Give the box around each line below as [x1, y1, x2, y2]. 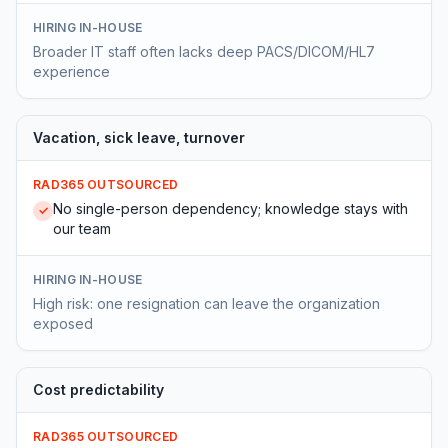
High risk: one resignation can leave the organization [33, 295, 380, 312]
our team [53, 220, 111, 237]
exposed [33, 315, 93, 332]
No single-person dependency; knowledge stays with [53, 200, 408, 217]
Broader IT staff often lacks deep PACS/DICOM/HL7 [33, 43, 375, 60]
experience [33, 63, 110, 80]
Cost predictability [33, 381, 164, 398]
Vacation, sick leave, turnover [33, 129, 245, 146]
